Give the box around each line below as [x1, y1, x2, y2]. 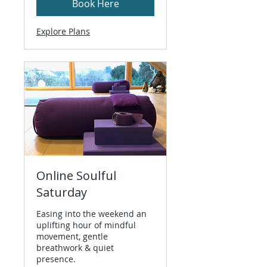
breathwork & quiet [36, 242, 114, 254]
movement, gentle [36, 231, 108, 243]
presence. [36, 253, 76, 265]
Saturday [36, 184, 87, 201]
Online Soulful [36, 167, 116, 184]
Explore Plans [36, 26, 90, 38]
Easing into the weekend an [36, 208, 147, 220]
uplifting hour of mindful [36, 219, 136, 231]
